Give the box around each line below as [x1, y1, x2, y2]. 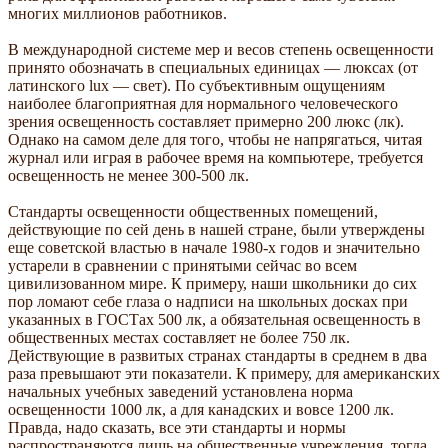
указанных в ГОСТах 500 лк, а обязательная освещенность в [8, 310, 421, 328]
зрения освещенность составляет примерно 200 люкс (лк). [8, 112, 404, 130]
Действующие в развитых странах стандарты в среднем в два [8, 346, 427, 364]
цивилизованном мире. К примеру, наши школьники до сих [8, 274, 417, 292]
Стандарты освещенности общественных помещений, [8, 202, 378, 220]
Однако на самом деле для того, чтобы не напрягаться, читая [8, 130, 422, 148]
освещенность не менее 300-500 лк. [8, 166, 249, 184]
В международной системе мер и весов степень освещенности [8, 40, 434, 58]
